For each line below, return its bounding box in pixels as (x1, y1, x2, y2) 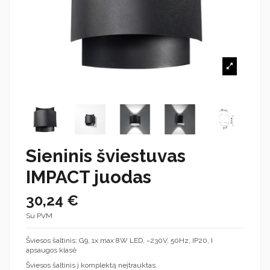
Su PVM (26, 211, 52, 220)
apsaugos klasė (26, 245, 77, 254)
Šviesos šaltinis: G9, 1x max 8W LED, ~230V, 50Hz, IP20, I (26, 236, 213, 245)
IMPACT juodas (26, 166, 151, 188)
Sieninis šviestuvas (26, 145, 186, 167)
